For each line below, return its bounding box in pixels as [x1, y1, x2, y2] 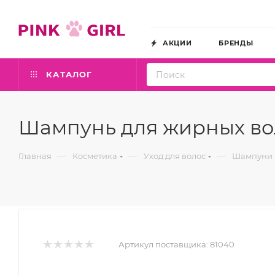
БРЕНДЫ [219, 39, 254, 47]
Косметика [72, 151, 117, 161]
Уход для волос [144, 151, 206, 161]
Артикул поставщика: [118, 239, 208, 249]
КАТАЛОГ [43, 69, 93, 79]
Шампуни [232, 151, 273, 161]
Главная [18, 151, 52, 161]
